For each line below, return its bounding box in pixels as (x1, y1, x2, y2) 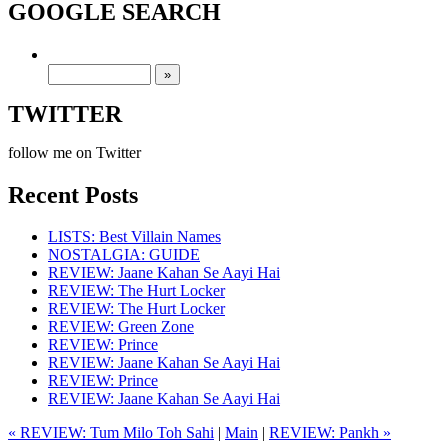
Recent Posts (8, 181, 138, 208)
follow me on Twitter (8, 143, 141, 161)
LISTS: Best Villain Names (48, 228, 221, 246)
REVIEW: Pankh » (269, 424, 391, 442)
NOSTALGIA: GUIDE (48, 246, 200, 264)
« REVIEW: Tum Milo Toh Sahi (8, 424, 214, 442)
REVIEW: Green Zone (48, 318, 194, 336)
